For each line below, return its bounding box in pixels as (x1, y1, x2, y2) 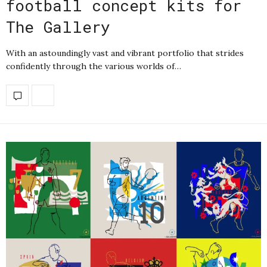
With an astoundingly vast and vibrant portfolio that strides (6, 48, 244, 58)
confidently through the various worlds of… (6, 61, 181, 72)
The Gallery (6, 17, 110, 37)
